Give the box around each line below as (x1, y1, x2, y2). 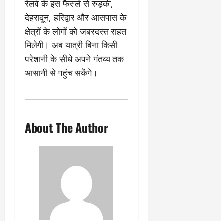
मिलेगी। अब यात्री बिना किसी (25, 38, 117, 51)
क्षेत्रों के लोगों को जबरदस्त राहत (25, 25, 126, 37)
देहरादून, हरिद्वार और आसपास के (25, 11, 126, 23)
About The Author (25, 118, 108, 136)
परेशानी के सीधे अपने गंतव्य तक (25, 52, 124, 65)
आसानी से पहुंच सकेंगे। (25, 66, 98, 78)
